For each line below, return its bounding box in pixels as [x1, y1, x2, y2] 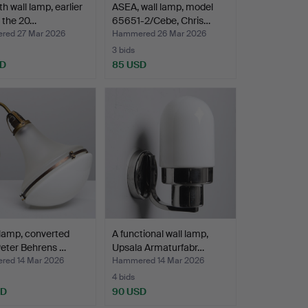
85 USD [111, 58, 146, 71]
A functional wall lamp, [111, 228, 208, 241]
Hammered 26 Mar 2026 [111, 28, 206, 40]
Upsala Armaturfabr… [111, 241, 204, 254]
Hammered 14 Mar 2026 [111, 255, 204, 267]
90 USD [111, 285, 146, 298]
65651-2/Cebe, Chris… [111, 14, 210, 27]
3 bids [111, 45, 135, 56]
